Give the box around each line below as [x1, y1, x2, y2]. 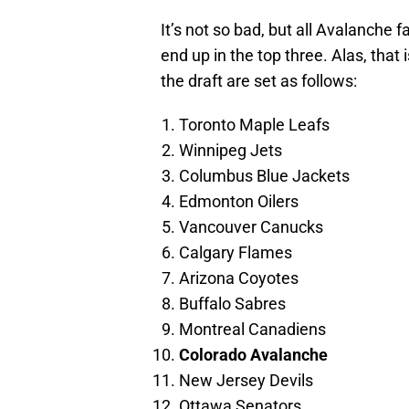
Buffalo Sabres [179, 294, 286, 314]
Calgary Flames [179, 243, 292, 263]
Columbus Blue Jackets [179, 166, 350, 186]
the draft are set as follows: [161, 71, 357, 91]
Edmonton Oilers [179, 192, 299, 212]
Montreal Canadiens [179, 320, 326, 340]
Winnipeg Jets [179, 141, 282, 161]
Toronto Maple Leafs [179, 115, 330, 135]
